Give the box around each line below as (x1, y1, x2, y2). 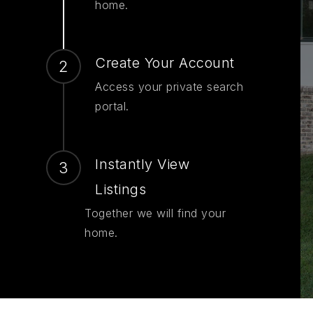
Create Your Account (95, 54, 235, 72)
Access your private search (95, 80, 243, 94)
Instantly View (95, 156, 189, 173)
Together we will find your (85, 206, 226, 221)
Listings (95, 181, 146, 198)
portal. (95, 99, 129, 114)
